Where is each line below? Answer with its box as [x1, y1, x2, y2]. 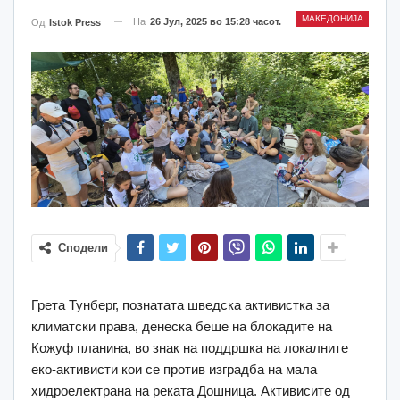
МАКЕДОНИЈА [302, 12, 363, 23]
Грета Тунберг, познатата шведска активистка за [31, 297, 329, 313]
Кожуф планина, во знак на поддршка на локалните [31, 340, 348, 356]
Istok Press [49, 16, 101, 28]
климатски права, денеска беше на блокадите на [31, 319, 332, 335]
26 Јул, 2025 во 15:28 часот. [150, 15, 281, 27]
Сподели [58, 241, 108, 255]
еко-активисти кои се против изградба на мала [31, 362, 317, 378]
